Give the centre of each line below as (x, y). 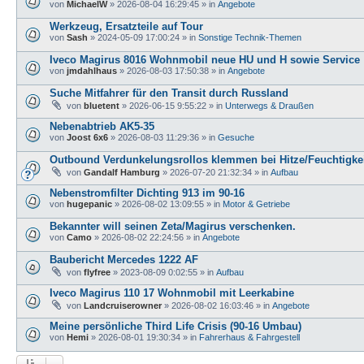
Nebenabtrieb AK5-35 (102, 126)
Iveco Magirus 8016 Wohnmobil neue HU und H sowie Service (205, 59)
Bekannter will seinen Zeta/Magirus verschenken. (173, 226)
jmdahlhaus (92, 70)
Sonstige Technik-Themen (250, 37)
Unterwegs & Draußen (269, 105)
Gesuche (236, 137)
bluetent (102, 105)
